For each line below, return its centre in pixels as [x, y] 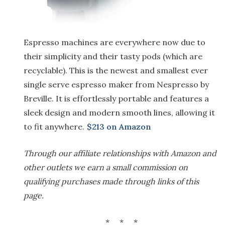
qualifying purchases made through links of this [111, 182]
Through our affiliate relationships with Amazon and [120, 153]
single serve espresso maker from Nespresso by [116, 85]
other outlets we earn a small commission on [106, 167]
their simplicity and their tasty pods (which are [113, 57]
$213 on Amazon [119, 127]
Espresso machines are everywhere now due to [115, 42]
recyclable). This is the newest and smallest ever [116, 71]
